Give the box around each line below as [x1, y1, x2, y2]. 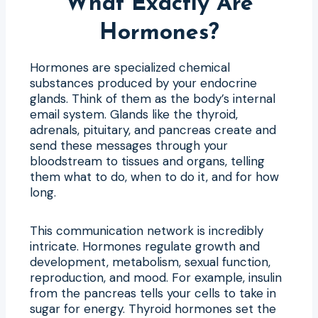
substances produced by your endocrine [30, 75, 257, 91]
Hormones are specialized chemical [30, 59, 230, 75]
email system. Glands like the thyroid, [30, 106, 238, 122]
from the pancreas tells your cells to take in [30, 285, 276, 301]
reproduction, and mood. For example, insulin [30, 269, 282, 285]
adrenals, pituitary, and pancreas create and [30, 121, 276, 138]
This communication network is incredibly [30, 222, 263, 238]
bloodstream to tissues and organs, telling [30, 153, 265, 169]
